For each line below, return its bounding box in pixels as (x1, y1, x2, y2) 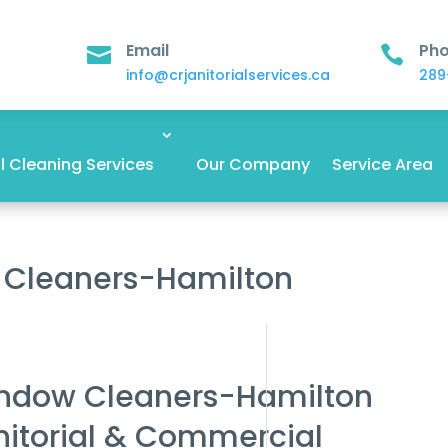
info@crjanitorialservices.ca (125, 65, 330, 85)
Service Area (331, 153, 433, 176)
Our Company (195, 153, 310, 176)
